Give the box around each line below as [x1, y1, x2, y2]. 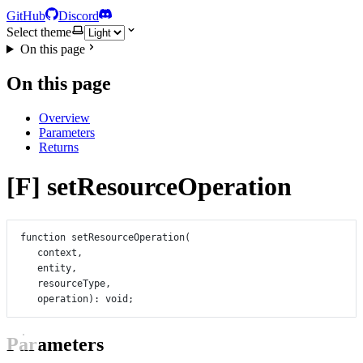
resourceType [37, 277, 105, 289]
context [37, 246, 77, 258]
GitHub [6, 9, 45, 23]
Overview [39, 110, 90, 125]
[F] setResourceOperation [6, 172, 292, 202]
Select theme [6, 25, 71, 39]
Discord [58, 9, 99, 23]
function [20, 231, 66, 243]
